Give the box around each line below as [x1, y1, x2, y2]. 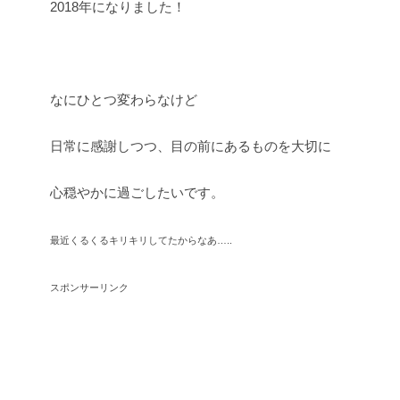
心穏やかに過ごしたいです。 [50, 185, 224, 201]
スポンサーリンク [50, 282, 129, 294]
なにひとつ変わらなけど [50, 92, 197, 108]
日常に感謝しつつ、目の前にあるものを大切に [50, 138, 331, 154]
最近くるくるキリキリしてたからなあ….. [50, 235, 232, 246]
